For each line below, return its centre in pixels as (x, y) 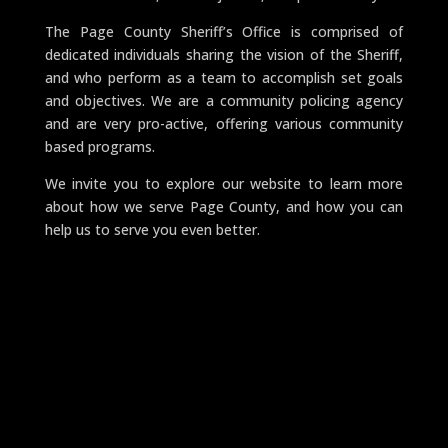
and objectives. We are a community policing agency (224, 100)
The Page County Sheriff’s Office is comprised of (224, 31)
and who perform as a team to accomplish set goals (224, 77)
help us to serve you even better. (152, 229)
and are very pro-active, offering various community (224, 123)
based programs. (99, 146)
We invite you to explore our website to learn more (224, 183)
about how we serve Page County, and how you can (224, 206)
